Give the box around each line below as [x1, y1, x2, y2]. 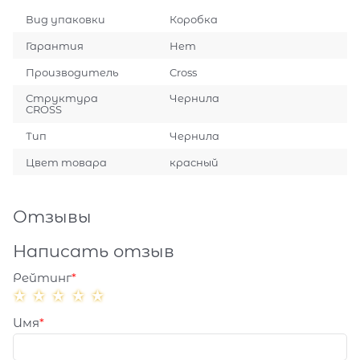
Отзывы [13, 207, 92, 227]
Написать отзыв [13, 241, 174, 262]
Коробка [169, 13, 218, 27]
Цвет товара [26, 155, 108, 169]
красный [169, 155, 219, 169]
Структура [26, 92, 99, 105]
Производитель [26, 65, 119, 79]
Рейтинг [13, 270, 72, 286]
